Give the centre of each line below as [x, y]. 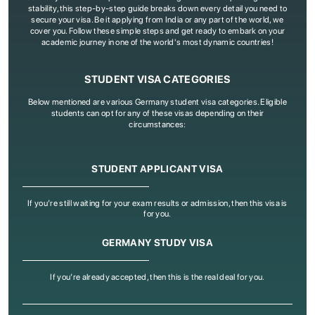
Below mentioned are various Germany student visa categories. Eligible [157, 102]
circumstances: [157, 124]
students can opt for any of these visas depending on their [157, 113]
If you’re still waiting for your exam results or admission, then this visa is [157, 203]
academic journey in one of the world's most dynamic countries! [157, 42]
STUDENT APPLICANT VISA [157, 169]
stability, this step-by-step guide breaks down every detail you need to [157, 8]
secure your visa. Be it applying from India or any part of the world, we [157, 20]
